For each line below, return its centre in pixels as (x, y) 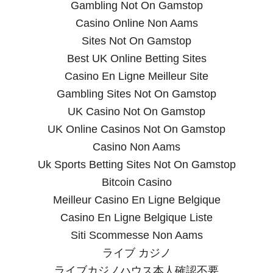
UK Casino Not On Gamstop (136, 112)
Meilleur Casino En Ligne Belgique (136, 200)
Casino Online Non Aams (136, 23)
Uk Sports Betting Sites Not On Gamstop (136, 165)
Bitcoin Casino (136, 183)
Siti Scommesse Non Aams (136, 236)
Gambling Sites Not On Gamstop (136, 94)
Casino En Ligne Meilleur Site (136, 76)
